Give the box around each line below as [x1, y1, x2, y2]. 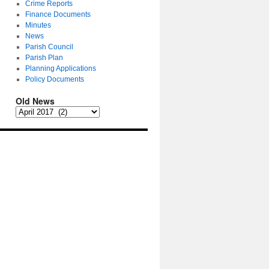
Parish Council [25, 43, 73, 51]
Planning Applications [25, 64, 96, 73]
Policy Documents [25, 75, 84, 83]
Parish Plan [25, 53, 63, 62]
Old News [16, 95, 55, 107]
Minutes [25, 21, 51, 29]
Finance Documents [25, 10, 91, 19]
